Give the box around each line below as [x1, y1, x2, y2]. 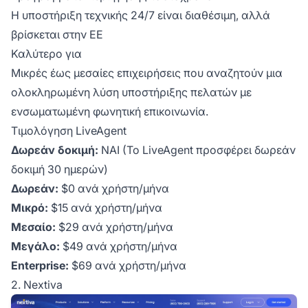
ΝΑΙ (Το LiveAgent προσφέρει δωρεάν [98, 143, 296, 157]
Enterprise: [11, 258, 69, 273]
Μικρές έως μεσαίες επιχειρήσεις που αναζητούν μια [11, 66, 283, 80]
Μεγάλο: [11, 239, 60, 254]
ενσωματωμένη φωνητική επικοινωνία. [11, 104, 208, 119]
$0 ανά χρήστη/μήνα [58, 181, 169, 196]
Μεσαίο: [11, 220, 56, 234]
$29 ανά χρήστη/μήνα [56, 220, 173, 234]
